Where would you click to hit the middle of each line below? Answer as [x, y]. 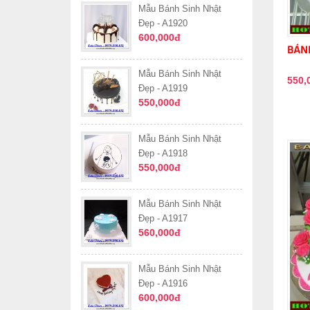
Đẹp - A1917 [163, 219]
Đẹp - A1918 [163, 154]
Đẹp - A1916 [163, 284]
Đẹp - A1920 [163, 24]
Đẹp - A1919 [163, 89]
